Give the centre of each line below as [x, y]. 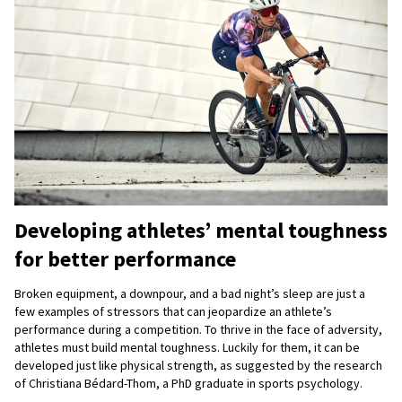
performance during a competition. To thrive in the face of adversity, [198, 330]
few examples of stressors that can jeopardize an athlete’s [173, 312]
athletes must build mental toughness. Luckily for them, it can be [187, 348]
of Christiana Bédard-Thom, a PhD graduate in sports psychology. [188, 384]
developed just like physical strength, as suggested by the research [198, 366]
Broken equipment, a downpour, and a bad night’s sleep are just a [190, 294]
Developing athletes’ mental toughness [201, 231]
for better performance [125, 259]
